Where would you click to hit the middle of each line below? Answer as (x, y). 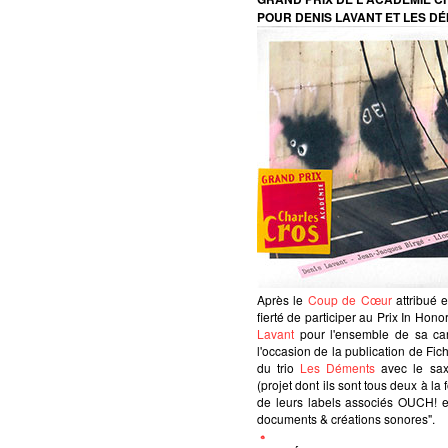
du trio (279, 367)
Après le (282, 299)
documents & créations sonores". (346, 418)
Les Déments (338, 367)
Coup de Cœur (349, 299)
